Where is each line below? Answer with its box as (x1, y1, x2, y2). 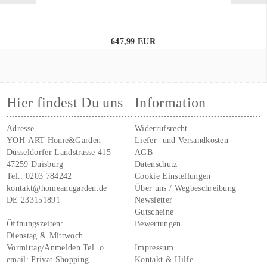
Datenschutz (135, 159, 178, 169)
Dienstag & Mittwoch (7, 231, 83, 240)
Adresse (7, 123, 35, 133)
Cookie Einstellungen (135, 171, 211, 181)
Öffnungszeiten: (7, 219, 63, 228)
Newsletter (135, 195, 173, 204)
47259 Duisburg (7, 159, 64, 169)
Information (135, 94, 206, 110)
